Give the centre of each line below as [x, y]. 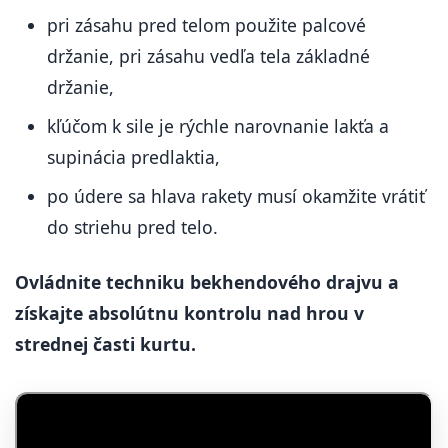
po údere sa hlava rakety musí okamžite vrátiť [236, 196]
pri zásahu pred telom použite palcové [206, 25]
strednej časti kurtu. [105, 344]
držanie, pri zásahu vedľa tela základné [208, 56]
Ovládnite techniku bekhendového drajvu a [207, 282]
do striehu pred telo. [132, 227]
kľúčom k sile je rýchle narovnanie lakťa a [218, 126]
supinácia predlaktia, [133, 157]
